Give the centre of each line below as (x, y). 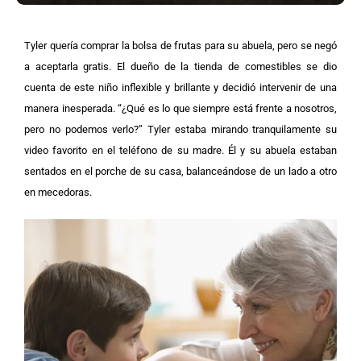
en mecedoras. (58, 192)
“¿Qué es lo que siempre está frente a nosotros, (227, 108)
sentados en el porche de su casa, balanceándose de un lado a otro (180, 171)
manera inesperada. (71, 108)
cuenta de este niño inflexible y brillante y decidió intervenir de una (180, 87)
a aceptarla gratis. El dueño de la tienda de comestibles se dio (180, 66)
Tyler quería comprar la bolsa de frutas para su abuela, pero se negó (180, 46)
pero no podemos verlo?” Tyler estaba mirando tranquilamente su (180, 129)
